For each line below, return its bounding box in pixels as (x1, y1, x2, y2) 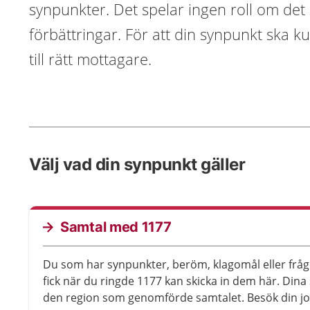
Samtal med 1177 (60, 219, 172, 235)
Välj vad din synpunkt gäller (29, 154, 245, 174)
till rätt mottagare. (29, 48, 152, 69)
